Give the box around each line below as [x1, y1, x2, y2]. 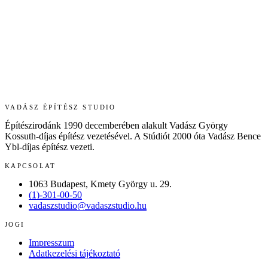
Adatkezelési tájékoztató [29, 248, 120, 259]
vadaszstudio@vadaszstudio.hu [29, 200, 147, 211]
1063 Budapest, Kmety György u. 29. [29, 179, 172, 190]
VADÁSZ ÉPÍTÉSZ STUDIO [5, 103, 116, 111]
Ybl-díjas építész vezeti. [5, 142, 95, 153]
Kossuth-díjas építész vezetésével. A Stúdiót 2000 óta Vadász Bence [5, 131, 261, 142]
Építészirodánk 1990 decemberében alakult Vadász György [5, 120, 228, 131]
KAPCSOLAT [5, 162, 56, 170]
